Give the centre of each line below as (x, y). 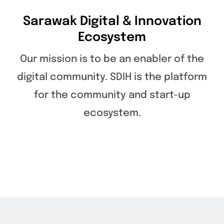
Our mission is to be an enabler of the (112, 59)
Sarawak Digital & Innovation (112, 21)
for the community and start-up (112, 95)
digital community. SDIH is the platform (112, 77)
